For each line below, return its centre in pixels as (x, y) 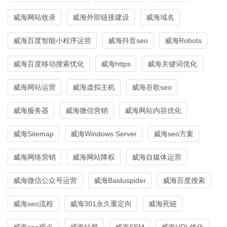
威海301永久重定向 (101, 203)
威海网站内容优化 (153, 110)
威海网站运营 (34, 87)
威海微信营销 (87, 110)
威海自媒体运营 (157, 157)
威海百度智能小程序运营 (52, 40)
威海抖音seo (128, 40)
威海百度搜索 (184, 180)
